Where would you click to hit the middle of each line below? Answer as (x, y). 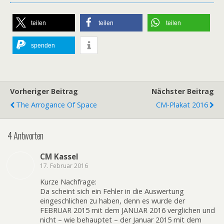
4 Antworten (25, 135)
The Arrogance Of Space (56, 105)
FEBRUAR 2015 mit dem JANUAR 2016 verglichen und (127, 210)
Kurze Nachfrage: (68, 182)
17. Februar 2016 (64, 165)
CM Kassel (59, 156)
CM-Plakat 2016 (182, 105)
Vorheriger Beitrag (44, 91)
